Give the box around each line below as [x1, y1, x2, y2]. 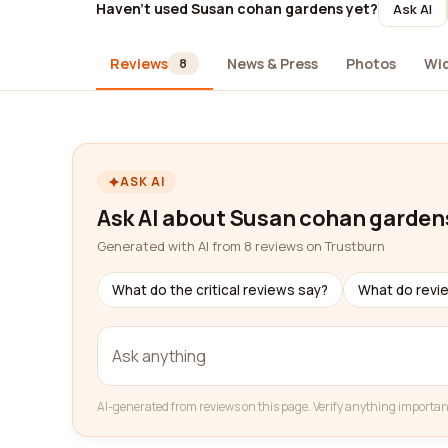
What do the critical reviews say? [112, 281, 328, 299]
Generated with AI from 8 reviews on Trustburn [97, 237, 385, 255]
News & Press [226, 53, 318, 73]
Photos [345, 53, 396, 73]
